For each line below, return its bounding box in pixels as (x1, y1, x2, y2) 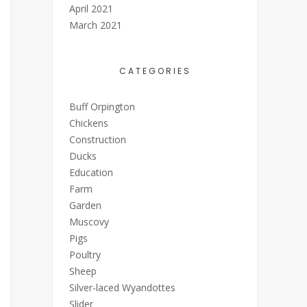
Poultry (69, 248, 101, 261)
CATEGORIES (119, 65, 191, 77)
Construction (69, 133, 126, 146)
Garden (69, 199, 101, 212)
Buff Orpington (69, 100, 135, 113)
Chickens (69, 116, 108, 130)
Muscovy (69, 215, 109, 228)
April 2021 (69, 2, 113, 15)
